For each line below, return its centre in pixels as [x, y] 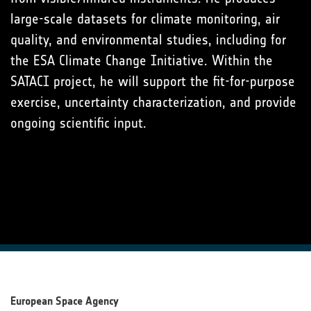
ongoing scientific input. [78, 123]
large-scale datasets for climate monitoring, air [145, 19]
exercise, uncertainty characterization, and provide [153, 102]
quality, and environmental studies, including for [148, 40]
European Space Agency [65, 301]
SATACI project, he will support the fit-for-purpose [153, 81]
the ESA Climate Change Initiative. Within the [142, 60]
